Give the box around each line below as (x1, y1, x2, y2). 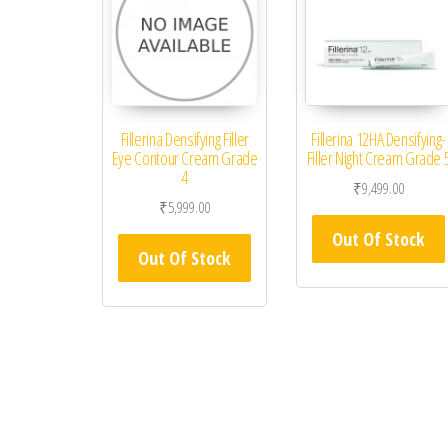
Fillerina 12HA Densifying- (311, 127, 446, 152)
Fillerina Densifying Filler (120, 127, 249, 152)
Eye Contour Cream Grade (111, 146, 258, 171)
